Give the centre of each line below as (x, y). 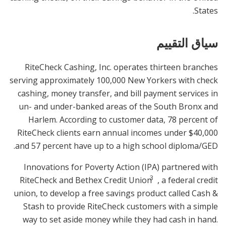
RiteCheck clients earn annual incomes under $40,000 (118, 132)
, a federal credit (187, 180)
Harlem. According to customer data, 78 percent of (123, 119)
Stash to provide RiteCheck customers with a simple (121, 206)
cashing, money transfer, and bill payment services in (118, 93)
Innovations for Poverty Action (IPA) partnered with (121, 167)
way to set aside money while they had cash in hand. (120, 219)
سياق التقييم (187, 42)
